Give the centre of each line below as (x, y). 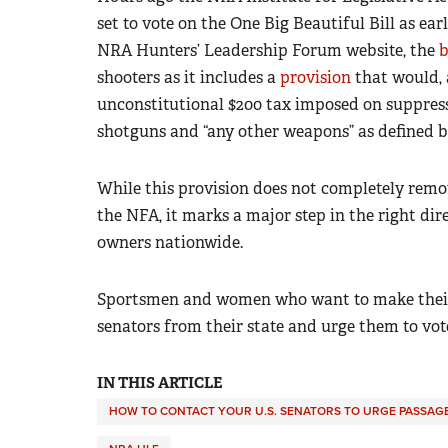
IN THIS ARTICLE (159, 382)
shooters (128, 77)
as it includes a (222, 77)
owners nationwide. (170, 242)
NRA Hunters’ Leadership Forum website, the (268, 50)
